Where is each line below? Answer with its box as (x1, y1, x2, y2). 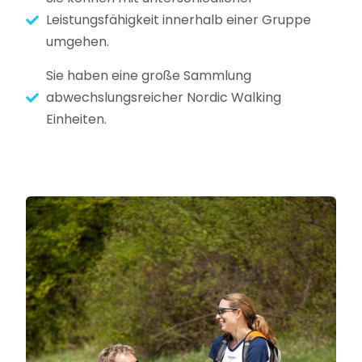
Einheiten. (46, 110, 107, 129)
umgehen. (46, 32, 109, 52)
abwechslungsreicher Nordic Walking (46, 88, 281, 107)
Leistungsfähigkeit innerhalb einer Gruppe (46, 11, 311, 30)
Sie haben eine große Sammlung (46, 66, 251, 86)
